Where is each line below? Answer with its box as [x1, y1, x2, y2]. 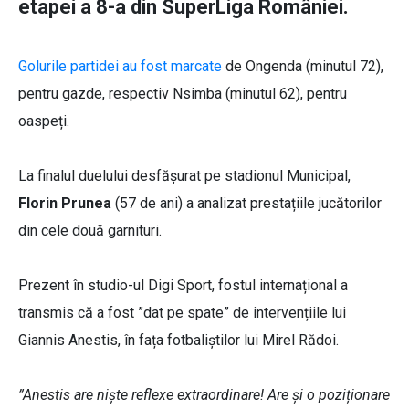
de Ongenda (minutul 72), [225, 58, 383, 76]
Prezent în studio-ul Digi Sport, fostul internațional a [18, 277, 348, 295]
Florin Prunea [18, 194, 115, 213]
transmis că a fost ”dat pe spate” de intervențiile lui [18, 304, 346, 322]
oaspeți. [18, 112, 69, 131]
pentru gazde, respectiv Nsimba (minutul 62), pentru [18, 85, 347, 103]
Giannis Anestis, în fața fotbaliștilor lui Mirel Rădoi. [18, 331, 339, 350]
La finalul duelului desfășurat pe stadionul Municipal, [18, 167, 351, 185]
